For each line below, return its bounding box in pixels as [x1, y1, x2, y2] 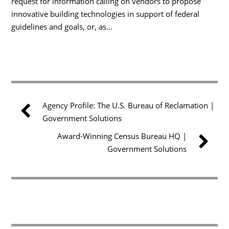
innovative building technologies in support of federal [11, 8, 200, 19]
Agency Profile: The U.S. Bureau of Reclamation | [42, 100, 215, 111]
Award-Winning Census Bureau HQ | [57, 131, 187, 142]
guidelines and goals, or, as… [11, 21, 113, 32]
